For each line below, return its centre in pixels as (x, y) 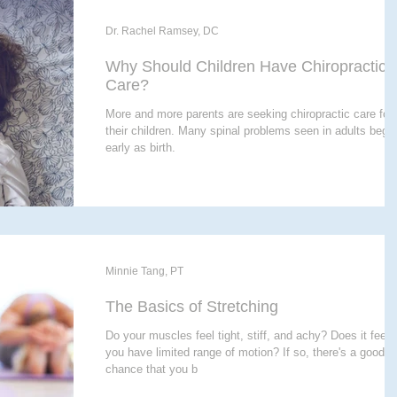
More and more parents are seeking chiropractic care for (249, 113)
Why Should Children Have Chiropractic (246, 66)
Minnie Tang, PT (144, 271)
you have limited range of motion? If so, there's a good (245, 352)
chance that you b (152, 369)
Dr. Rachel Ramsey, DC (162, 31)
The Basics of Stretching (192, 306)
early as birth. (140, 147)
